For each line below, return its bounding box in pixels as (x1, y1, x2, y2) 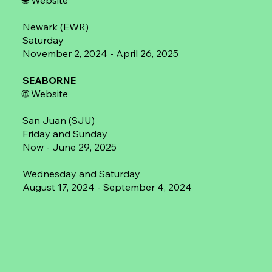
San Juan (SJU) (22, 114, 95, 127)
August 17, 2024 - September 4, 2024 (22, 181, 192, 194)
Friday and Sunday (22, 127, 108, 140)
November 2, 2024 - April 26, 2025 (22, 47, 179, 60)
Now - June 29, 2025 (22, 141, 117, 154)
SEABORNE (22, 74, 76, 87)
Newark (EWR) (22, 21, 89, 33)
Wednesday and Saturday (22, 168, 141, 180)
